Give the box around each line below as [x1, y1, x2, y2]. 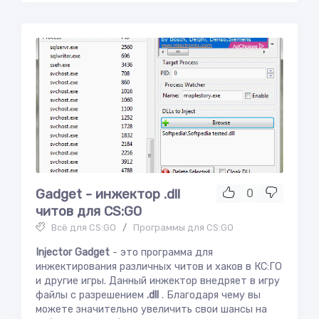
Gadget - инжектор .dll [36, 186, 180, 202]
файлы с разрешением [36, 289, 147, 301]
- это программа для [113, 246, 213, 258]
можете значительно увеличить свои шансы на [36, 303, 267, 315]
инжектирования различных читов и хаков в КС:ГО [36, 261, 282, 273]
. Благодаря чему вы [159, 289, 261, 301]
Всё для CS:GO [51, 222, 116, 233]
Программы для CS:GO [133, 222, 234, 233]
